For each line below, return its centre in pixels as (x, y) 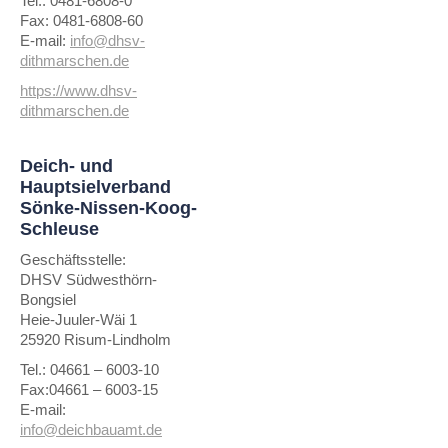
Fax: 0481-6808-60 (81, 20)
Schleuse (59, 229)
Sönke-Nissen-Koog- (108, 208)
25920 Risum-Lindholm (95, 339)
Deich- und (66, 166)
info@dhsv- (107, 40)
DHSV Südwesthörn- (88, 279)
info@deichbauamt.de (91, 429)
